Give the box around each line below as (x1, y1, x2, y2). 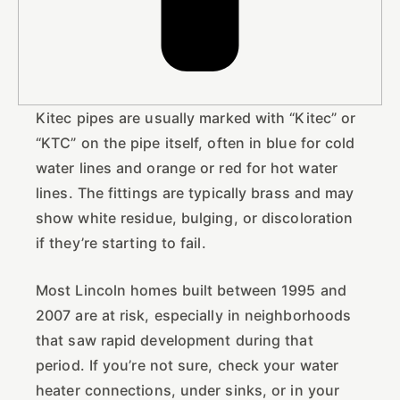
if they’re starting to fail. (36, 233, 206, 252)
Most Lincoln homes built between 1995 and (36, 280, 346, 299)
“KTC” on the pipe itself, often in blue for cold (36, 133, 355, 152)
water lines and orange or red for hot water (36, 158, 337, 177)
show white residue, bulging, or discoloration (36, 208, 354, 227)
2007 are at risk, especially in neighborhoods (36, 305, 352, 324)
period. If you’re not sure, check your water (36, 355, 339, 374)
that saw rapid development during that (36, 330, 313, 349)
